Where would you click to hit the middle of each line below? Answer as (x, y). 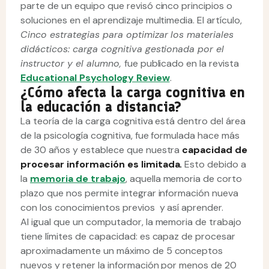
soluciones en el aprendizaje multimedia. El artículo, (133, 20)
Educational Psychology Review (95, 78)
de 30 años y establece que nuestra (101, 150)
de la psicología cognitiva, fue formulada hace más (130, 135)
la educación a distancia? (101, 107)
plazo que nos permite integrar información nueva (130, 193)
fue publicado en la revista (182, 63)
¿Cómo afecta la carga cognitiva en (133, 92)
